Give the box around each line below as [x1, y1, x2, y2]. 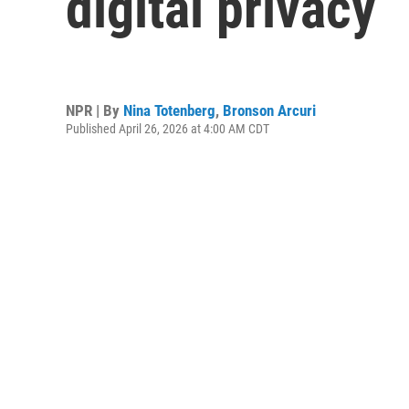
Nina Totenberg [123, 100, 215, 120]
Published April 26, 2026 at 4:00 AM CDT [66, 121, 269, 136]
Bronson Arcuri [223, 100, 316, 120]
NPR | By [66, 100, 123, 120]
